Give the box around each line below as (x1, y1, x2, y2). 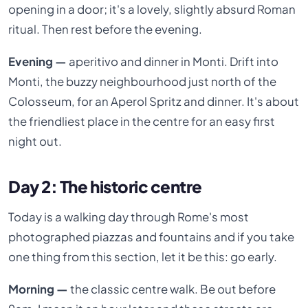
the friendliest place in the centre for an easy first (8, 114, 276, 129)
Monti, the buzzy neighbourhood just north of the (8, 74, 277, 89)
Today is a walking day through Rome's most (8, 209, 250, 224)
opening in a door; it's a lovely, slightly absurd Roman (8, 2, 296, 17)
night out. (8, 134, 63, 149)
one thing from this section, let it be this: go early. (8, 249, 278, 264)
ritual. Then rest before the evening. (8, 22, 203, 37)
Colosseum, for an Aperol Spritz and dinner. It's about (8, 94, 300, 109)
